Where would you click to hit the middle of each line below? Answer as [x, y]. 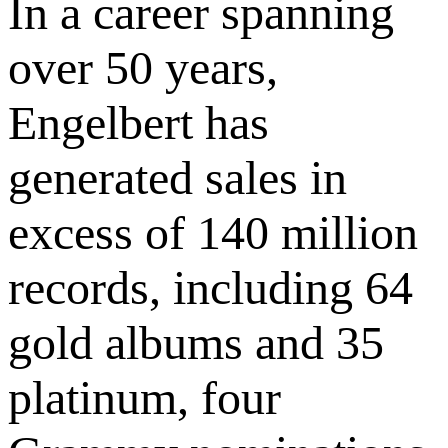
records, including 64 [210, 288]
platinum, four [144, 398]
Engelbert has [138, 123]
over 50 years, [143, 68]
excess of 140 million [213, 233]
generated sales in [177, 178]
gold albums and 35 [196, 343]
